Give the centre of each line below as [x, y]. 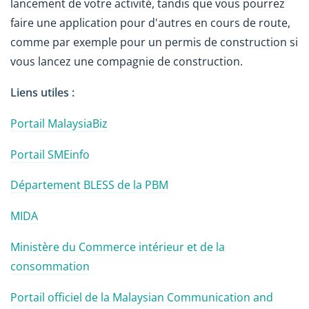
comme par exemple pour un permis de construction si [154, 42]
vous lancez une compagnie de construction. [127, 62]
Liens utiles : [42, 93]
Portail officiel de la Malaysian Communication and [142, 297]
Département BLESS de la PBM [89, 185]
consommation [50, 267]
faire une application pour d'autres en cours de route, [150, 23]
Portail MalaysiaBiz [59, 123]
